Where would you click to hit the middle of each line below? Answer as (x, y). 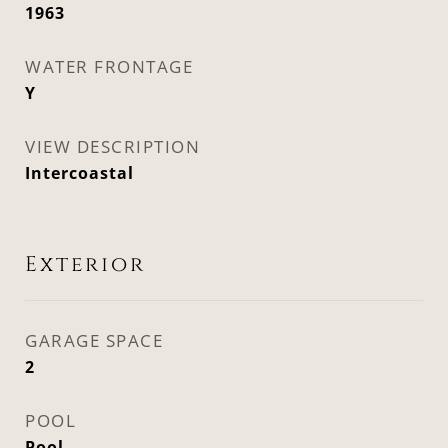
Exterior (85, 265)
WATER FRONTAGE (109, 66)
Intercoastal (79, 173)
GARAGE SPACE (94, 340)
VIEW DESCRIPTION (112, 146)
